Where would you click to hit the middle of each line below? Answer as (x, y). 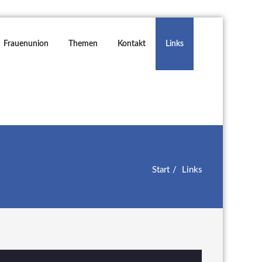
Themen (83, 44)
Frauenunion (26, 44)
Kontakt (132, 44)
